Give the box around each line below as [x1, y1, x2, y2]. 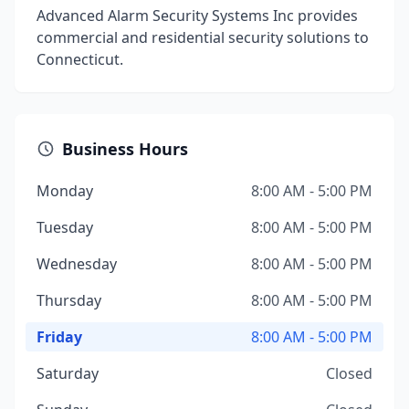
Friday [37, 327, 82, 347]
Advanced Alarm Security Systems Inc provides [37, 5, 358, 26]
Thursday [37, 290, 101, 310]
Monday [37, 181, 93, 201]
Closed [326, 363, 372, 383]
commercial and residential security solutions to [37, 27, 369, 47]
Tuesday [37, 217, 93, 237]
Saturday [37, 363, 99, 383]
